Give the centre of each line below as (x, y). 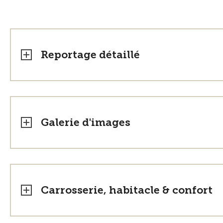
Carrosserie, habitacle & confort (127, 190)
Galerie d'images (86, 122)
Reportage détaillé (90, 55)
